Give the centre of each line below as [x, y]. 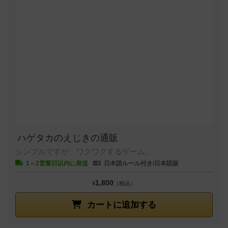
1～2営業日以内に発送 [57, 163]
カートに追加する [120, 205]
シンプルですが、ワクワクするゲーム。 [84, 151]
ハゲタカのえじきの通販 [68, 138]
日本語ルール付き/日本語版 [141, 163]
